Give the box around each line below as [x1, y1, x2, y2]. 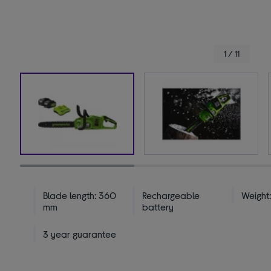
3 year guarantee [43, 228, 117, 240]
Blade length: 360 [43, 189, 117, 201]
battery [142, 201, 174, 213]
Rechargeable [142, 189, 200, 201]
